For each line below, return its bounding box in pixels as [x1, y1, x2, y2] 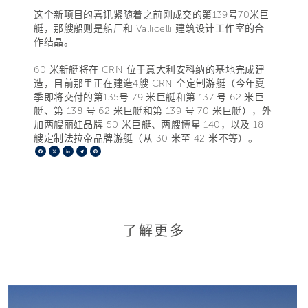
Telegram [87, 144, 133, 157]
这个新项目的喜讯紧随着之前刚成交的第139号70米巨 [34, 8, 269, 21]
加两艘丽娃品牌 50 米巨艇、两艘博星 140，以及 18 [34, 118, 263, 131]
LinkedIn [74, 144, 115, 157]
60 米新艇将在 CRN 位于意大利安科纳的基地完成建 [34, 63, 265, 76]
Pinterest [101, 144, 144, 157]
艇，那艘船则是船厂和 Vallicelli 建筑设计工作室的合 [34, 22, 265, 34]
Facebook [46, 144, 96, 157]
